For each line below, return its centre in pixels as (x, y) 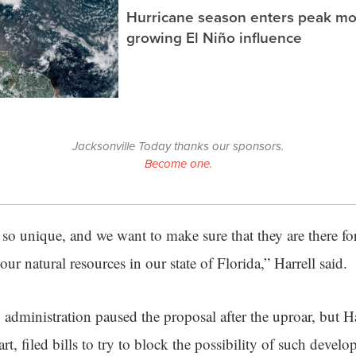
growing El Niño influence (214, 37)
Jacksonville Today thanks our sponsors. (178, 147)
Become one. (178, 164)
